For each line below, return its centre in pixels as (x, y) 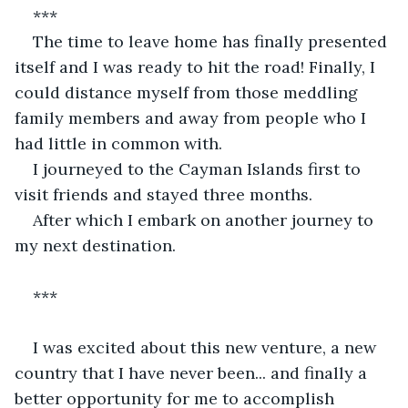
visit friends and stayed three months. (166, 194)
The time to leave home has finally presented (212, 41)
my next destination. (97, 245)
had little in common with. (118, 143)
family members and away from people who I (193, 117)
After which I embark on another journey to (205, 219)
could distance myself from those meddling (189, 92)
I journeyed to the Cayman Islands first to (199, 168)
